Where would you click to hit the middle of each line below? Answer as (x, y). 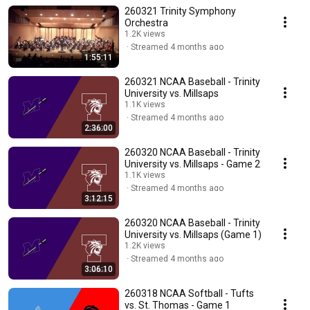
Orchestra (146, 23)
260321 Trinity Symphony (180, 11)
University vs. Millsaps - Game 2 (192, 164)
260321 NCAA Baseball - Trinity (192, 82)
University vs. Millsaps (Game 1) (193, 235)
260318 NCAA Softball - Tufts (189, 294)
